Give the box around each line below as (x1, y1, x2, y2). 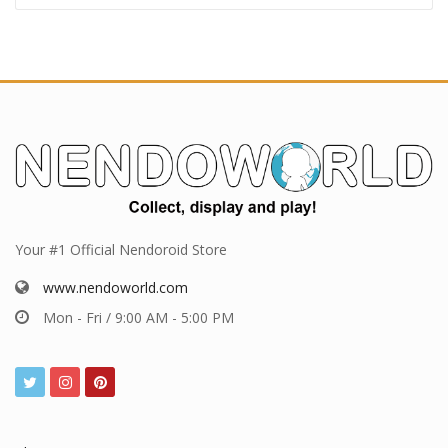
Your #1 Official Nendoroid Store (15, 240, 227, 260)
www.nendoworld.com (43, 277, 188, 297)
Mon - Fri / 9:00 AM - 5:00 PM (43, 307, 234, 327)
